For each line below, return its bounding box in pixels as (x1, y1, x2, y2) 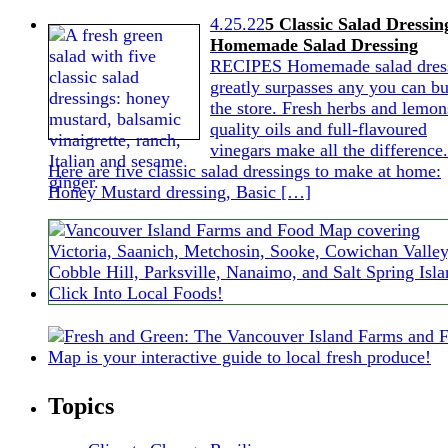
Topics (48, 392, 114, 419)
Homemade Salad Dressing (210, 34, 418, 55)
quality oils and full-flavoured (210, 118, 427, 139)
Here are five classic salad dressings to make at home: (48, 160, 441, 181)
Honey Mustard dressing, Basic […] (48, 181, 311, 202)
